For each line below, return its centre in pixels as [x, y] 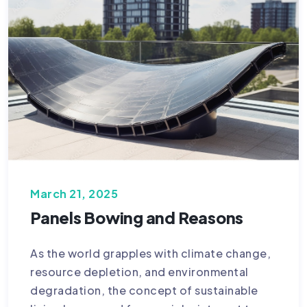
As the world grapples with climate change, [150, 254]
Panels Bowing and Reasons [137, 218]
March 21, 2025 [74, 194]
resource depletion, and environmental [139, 272]
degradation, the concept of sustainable [144, 291]
